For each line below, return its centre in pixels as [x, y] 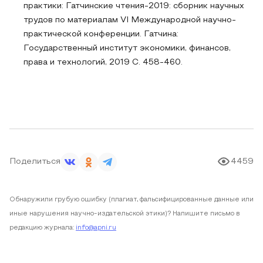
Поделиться [35, 162]
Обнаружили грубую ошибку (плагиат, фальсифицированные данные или [131, 200]
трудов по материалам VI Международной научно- [130, 20]
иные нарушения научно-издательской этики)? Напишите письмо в [125, 214]
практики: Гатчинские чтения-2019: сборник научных [134, 6]
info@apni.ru [96, 228]
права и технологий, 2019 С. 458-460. [103, 63]
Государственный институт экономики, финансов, [127, 48]
